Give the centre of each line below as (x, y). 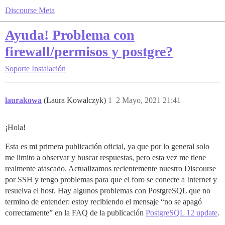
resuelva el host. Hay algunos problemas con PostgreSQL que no (108, 191)
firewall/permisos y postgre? (89, 51)
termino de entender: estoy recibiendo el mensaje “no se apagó (103, 202)
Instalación (49, 69)
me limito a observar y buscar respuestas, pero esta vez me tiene (105, 157)
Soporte (17, 69)
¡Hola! (15, 127)
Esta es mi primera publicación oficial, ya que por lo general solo (107, 146)
